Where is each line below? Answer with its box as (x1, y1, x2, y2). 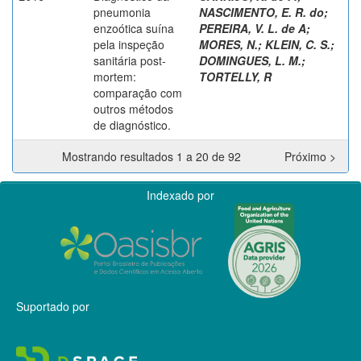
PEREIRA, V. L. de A (199, 19, 306, 36)
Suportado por (16, 297, 89, 314)
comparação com (93, 84, 182, 101)
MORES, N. (199, 35, 258, 52)
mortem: (93, 68, 136, 85)
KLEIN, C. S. (265, 35, 330, 52)
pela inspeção (93, 35, 164, 52)
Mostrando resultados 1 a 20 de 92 (62, 147, 247, 164)
